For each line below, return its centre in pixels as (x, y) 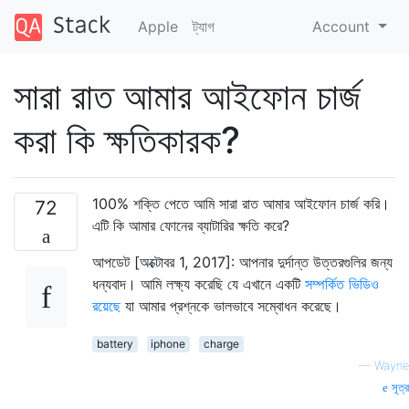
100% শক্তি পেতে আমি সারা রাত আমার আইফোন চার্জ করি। (241, 203)
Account (344, 26)
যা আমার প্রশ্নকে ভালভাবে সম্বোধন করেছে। (231, 305)
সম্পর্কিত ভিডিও (342, 283)
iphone (168, 343)
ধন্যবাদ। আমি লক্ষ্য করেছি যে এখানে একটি (199, 283)
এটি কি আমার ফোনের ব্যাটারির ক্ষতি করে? (191, 225)
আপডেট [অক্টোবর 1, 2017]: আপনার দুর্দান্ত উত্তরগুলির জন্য (242, 262)
